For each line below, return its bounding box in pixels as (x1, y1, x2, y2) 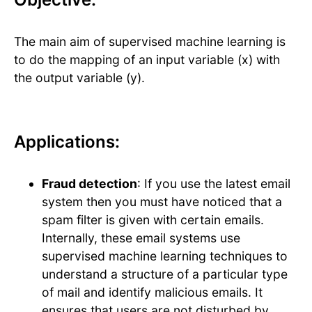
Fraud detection (42, 176, 137, 192)
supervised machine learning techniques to (42, 249, 288, 264)
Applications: (14, 132, 120, 153)
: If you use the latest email (137, 176, 290, 192)
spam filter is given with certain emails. (42, 212, 264, 228)
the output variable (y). (14, 70, 148, 86)
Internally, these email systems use (42, 231, 240, 246)
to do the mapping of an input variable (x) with (14, 52, 280, 68)
